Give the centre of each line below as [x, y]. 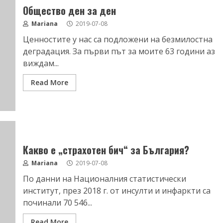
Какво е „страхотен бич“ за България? [106, 150]
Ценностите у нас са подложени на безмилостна [117, 39]
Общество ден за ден [69, 10]
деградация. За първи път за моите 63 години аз [119, 51]
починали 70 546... [57, 203]
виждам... [41, 63]
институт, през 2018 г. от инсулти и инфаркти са [116, 191]
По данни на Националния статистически [104, 179]
